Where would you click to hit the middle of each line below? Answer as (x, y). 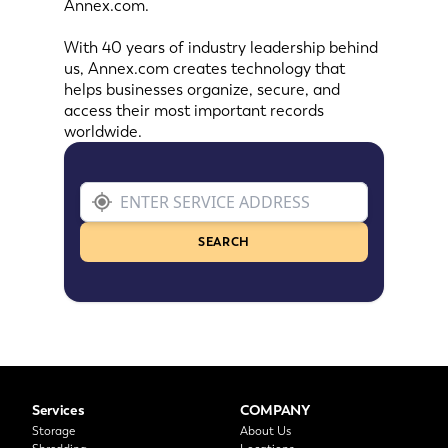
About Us (265, 431)
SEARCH (224, 242)
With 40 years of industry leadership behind (221, 47)
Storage (53, 431)
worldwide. (103, 131)
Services (58, 410)
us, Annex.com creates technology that (204, 68)
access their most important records (194, 110)
